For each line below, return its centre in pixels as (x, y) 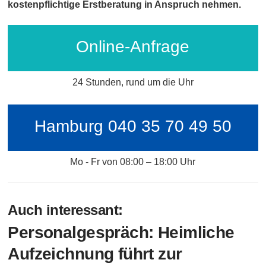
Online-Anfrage (133, 47)
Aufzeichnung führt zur (95, 254)
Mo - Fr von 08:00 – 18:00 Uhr (133, 162)
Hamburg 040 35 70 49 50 (133, 126)
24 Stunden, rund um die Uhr (133, 83)
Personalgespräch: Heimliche (121, 233)
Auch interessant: (65, 210)
